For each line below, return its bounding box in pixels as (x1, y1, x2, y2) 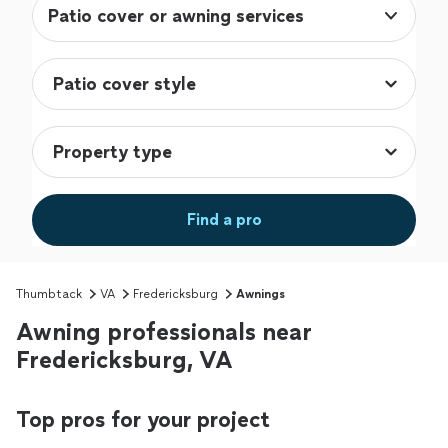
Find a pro (186, 210, 262, 230)
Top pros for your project (16, 406, 270, 434)
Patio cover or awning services (48, 5, 304, 28)
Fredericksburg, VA (16, 345, 233, 375)
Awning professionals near (16, 317, 312, 347)
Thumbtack (16, 287, 82, 302)
